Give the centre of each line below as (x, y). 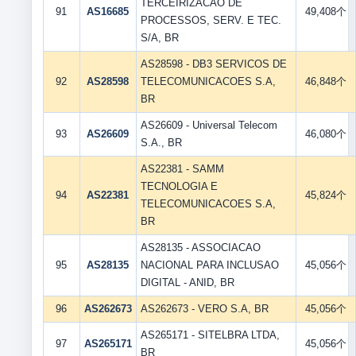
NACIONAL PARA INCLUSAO (209, 265)
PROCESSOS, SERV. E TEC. (211, 20)
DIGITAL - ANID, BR (187, 282)
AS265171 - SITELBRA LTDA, (210, 335)
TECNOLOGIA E (179, 186)
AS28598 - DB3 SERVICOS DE (213, 64)
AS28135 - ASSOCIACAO (200, 248)
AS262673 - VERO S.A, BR (204, 309)
